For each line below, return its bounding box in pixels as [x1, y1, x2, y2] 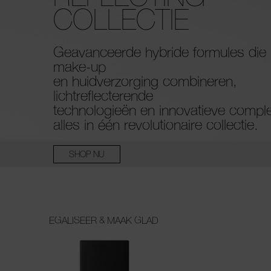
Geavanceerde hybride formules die [53, 43, 266, 60]
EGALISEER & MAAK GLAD [48, 214, 158, 226]
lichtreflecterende [53, 87, 153, 104]
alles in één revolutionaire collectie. [53, 116, 258, 133]
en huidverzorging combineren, [53, 72, 237, 90]
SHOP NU [69, 149, 105, 159]
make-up [53, 57, 106, 75]
